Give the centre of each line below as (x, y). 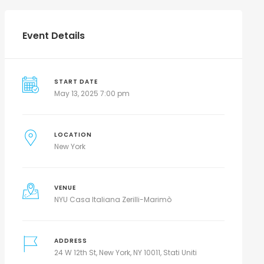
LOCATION (73, 135)
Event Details (53, 36)
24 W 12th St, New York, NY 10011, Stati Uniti (126, 253)
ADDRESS (71, 241)
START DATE (76, 82)
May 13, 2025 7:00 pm (92, 93)
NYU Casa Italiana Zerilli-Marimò (113, 199)
